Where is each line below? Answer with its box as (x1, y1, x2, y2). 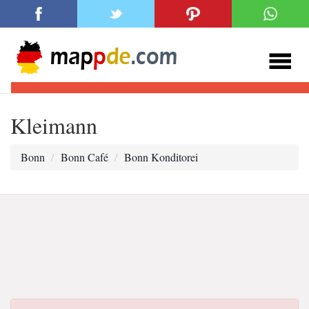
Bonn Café (61, 150, 108, 164)
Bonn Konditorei (124, 150, 198, 164)
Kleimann (10, 110, 97, 140)
